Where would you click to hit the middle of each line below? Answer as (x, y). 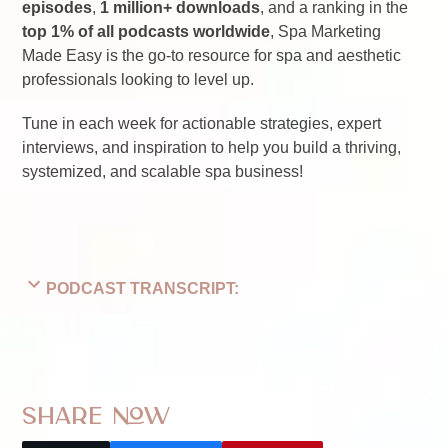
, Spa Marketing (326, 32)
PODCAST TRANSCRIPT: (143, 289)
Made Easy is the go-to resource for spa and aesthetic (212, 56)
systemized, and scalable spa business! (163, 172)
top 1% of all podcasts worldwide (146, 32)
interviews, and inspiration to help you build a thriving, (212, 148)
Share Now (96, 418)
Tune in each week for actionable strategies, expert (202, 124)
